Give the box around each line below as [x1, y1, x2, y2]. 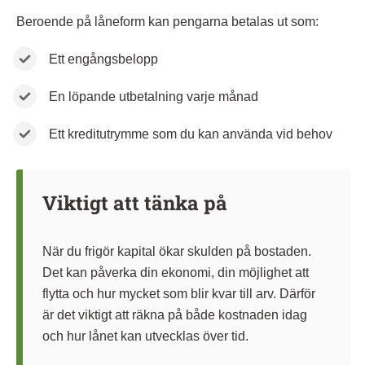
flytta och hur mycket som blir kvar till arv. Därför [42, 286, 315, 301]
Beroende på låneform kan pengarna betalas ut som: [16, 14, 319, 29]
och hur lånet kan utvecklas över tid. [42, 328, 248, 343]
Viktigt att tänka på [42, 189, 227, 216]
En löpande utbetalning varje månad [49, 89, 258, 103]
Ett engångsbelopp [49, 51, 158, 66]
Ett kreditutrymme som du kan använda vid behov [49, 126, 332, 141]
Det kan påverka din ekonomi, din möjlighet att [42, 265, 309, 279]
